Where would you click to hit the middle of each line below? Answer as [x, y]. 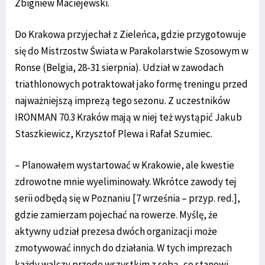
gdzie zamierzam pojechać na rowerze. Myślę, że [116, 214]
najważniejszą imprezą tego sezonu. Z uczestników [122, 100]
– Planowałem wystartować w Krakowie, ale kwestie [125, 165]
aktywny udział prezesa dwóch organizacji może [116, 231]
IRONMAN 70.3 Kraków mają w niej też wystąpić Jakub [128, 117]
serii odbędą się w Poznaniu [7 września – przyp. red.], [127, 198]
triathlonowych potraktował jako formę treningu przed [131, 84]
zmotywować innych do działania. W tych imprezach [123, 248]
